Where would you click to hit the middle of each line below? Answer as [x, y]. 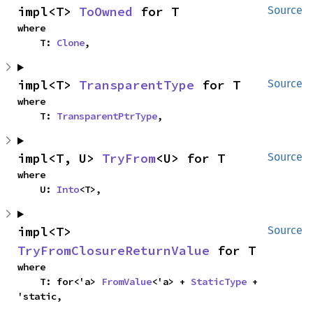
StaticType [219, 282]
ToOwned [106, 12]
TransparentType [137, 85]
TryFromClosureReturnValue [114, 250]
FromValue [126, 282]
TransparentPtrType [107, 116]
